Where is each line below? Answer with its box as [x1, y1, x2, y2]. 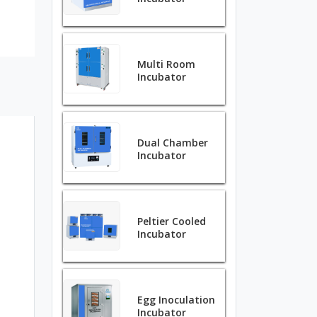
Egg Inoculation [137, 293, 216, 306]
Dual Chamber [137, 136, 209, 149]
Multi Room [137, 57, 196, 71]
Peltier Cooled [137, 214, 207, 228]
